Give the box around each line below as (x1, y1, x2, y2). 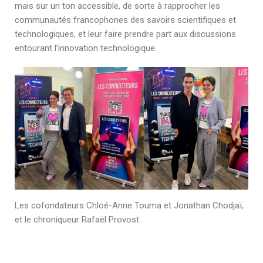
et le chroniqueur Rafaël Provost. (15, 214, 141, 225)
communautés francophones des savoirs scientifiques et (15, 14, 236, 25)
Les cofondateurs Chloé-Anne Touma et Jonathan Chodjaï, (15, 200, 244, 211)
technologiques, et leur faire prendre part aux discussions (15, 28, 236, 39)
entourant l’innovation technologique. (15, 42, 157, 53)
